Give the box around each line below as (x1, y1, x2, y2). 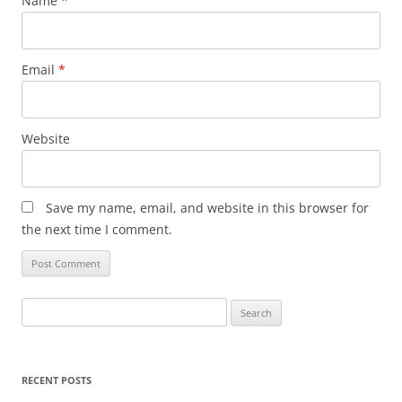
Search (21, 300, 57, 316)
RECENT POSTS (22, 373, 92, 387)
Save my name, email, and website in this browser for (46, 199, 369, 216)
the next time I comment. (22, 221, 172, 238)
